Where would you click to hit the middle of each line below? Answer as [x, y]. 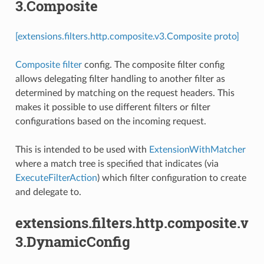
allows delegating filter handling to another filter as [120, 79]
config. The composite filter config [153, 65]
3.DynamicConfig [72, 241]
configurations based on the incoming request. [110, 121]
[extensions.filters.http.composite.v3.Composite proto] [127, 36]
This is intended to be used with [82, 149]
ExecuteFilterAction [56, 178]
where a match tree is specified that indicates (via [117, 164]
